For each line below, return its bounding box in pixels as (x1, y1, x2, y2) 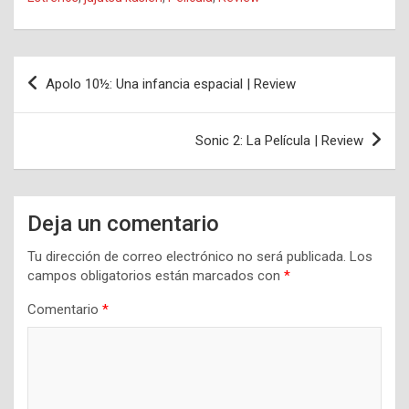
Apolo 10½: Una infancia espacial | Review (46, 75, 296, 92)
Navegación (13, 56, 134, 83)
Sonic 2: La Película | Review (195, 131, 363, 149)
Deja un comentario (27, 210, 219, 236)
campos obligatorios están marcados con (27, 267, 284, 284)
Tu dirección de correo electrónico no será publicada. (27, 247, 346, 265)
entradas (13, 114, 106, 142)
